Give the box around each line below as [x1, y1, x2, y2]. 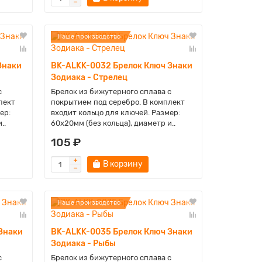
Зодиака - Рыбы [50, 239, 116, 249]
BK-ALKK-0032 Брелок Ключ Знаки [50, 61, 192, 71]
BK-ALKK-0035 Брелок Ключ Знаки [50, 227, 192, 237]
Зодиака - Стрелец [50, 73, 127, 82]
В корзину [102, 159, 143, 169]
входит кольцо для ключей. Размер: [50, 108, 180, 117]
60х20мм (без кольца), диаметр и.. [50, 119, 175, 127]
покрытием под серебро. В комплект [50, 98, 185, 106]
